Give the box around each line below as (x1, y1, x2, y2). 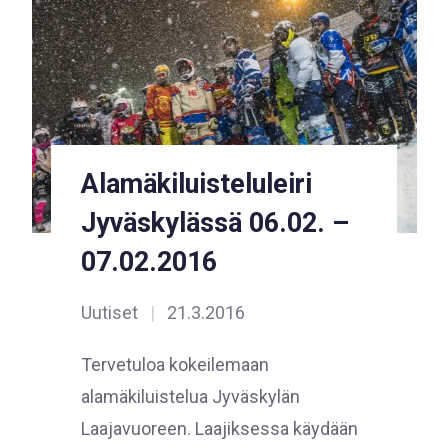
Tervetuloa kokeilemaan (80, 353, 269, 375)
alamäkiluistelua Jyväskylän (80, 385, 300, 407)
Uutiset (80, 301, 138, 323)
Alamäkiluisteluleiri (80, 167, 312, 200)
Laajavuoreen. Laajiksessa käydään (80, 417, 358, 439)
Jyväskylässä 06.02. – (80, 206, 349, 239)
